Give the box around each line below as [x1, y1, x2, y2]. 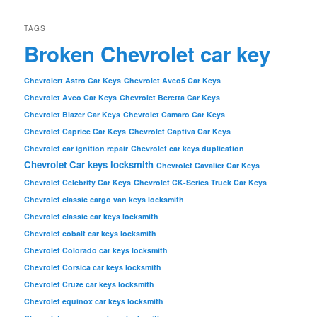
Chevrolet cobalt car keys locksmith [24, 227, 157, 238]
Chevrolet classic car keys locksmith [24, 210, 159, 221]
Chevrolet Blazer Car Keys [24, 108, 121, 120]
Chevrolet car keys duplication [131, 142, 245, 154]
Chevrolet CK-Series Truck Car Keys [134, 176, 267, 188]
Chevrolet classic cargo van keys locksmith [24, 193, 185, 204]
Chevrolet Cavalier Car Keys [156, 159, 260, 171]
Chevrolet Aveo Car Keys [24, 91, 117, 103]
